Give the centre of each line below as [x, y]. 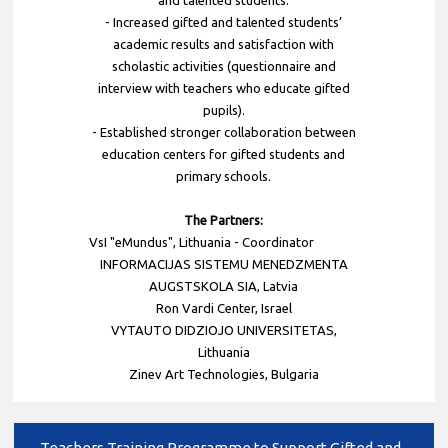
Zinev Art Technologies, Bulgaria [223, 373]
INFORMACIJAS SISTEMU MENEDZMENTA [223, 263]
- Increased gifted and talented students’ [224, 21]
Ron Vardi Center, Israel [223, 307]
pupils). [223, 109]
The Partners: [224, 219]
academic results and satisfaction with [224, 43]
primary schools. [224, 175]
